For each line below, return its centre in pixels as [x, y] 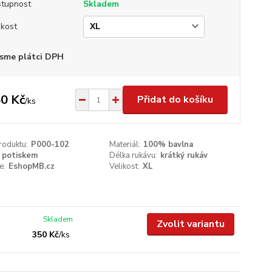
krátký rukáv [184, 155]
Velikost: [125, 166]
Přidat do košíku [175, 100]
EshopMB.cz [31, 166]
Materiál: [125, 144]
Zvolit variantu [190, 224]
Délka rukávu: [134, 155]
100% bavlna [168, 144]
